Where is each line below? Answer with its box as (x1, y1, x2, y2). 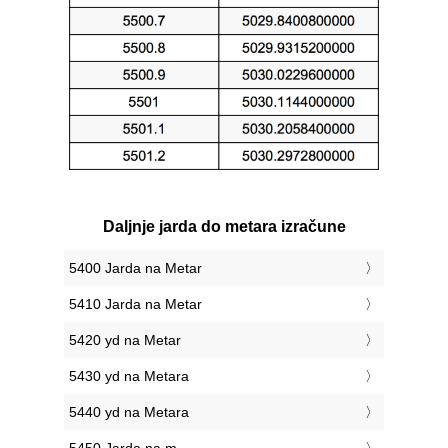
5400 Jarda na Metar (69, 260, 202, 277)
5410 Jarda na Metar (69, 296, 202, 313)
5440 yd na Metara (69, 404, 189, 421)
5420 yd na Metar (69, 332, 181, 349)
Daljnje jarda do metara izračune (102, 218, 346, 236)
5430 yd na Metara (69, 368, 189, 385)
